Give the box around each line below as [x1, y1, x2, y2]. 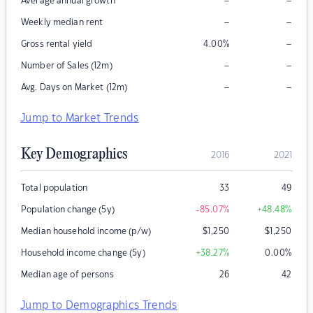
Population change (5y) [21, 205, 115, 214]
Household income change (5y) [21, 249, 145, 258]
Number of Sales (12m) [21, 61, 112, 71]
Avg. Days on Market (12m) [21, 83, 128, 92]
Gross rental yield [21, 40, 93, 49]
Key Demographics [21, 146, 127, 163]
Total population [21, 184, 88, 193]
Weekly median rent [21, 18, 103, 27]
